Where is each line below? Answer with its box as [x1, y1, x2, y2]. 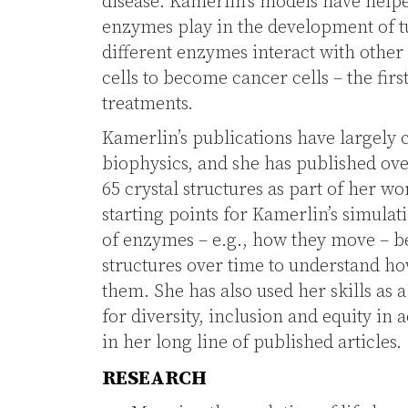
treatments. [102, 93, 193, 116]
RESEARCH [102, 366, 207, 391]
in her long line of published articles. [102, 331, 402, 354]
